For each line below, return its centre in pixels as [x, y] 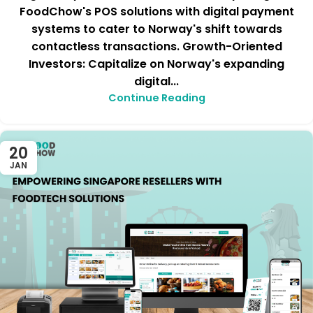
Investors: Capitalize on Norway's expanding [156, 64]
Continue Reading [156, 98]
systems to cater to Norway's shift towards [156, 29]
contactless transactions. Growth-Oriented [156, 47]
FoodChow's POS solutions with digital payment [156, 12]
